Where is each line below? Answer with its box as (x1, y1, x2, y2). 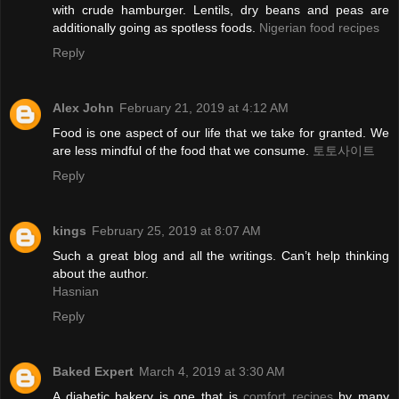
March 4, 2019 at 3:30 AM (139, 364, 285, 379)
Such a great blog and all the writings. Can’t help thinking (53, 248, 389, 264)
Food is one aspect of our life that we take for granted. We (53, 126, 389, 141)
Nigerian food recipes (259, 20, 379, 36)
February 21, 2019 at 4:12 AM (119, 101, 289, 116)
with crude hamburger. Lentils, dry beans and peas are (53, 3, 389, 18)
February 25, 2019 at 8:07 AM (92, 224, 261, 239)
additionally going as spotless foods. (53, 20, 259, 36)
